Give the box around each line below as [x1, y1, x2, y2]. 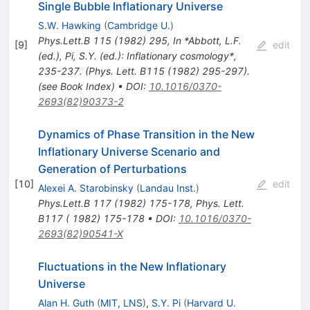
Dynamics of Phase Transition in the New [37, 127, 255, 142]
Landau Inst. [139, 182, 196, 194]
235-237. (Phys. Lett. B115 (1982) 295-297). [37, 65, 250, 77]
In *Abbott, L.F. [172, 35, 241, 47]
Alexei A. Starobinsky [37, 182, 134, 194]
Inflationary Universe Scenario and [37, 145, 220, 159]
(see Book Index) [37, 80, 115, 93]
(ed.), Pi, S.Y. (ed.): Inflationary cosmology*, [37, 50, 237, 62]
